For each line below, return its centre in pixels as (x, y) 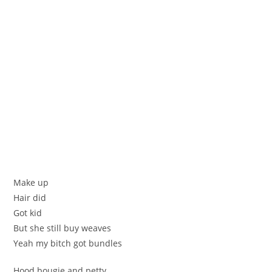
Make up (31, 182)
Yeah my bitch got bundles (68, 243)
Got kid (28, 212)
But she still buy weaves (63, 228)
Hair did (30, 197)
